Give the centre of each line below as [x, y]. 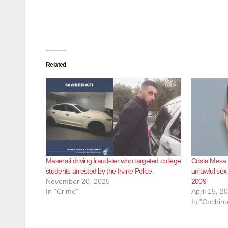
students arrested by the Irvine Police [99, 171]
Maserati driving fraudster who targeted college [113, 161]
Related [56, 64]
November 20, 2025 [78, 181]
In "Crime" [62, 191]
